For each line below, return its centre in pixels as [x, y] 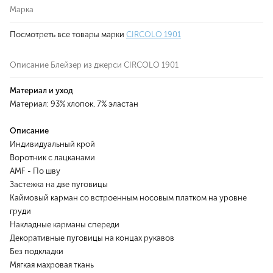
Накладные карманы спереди [65, 225]
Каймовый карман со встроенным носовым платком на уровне [128, 198]
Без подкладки [37, 252]
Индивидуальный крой [52, 144]
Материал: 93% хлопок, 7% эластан [74, 104]
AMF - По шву [35, 171]
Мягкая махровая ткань [52, 265]
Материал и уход [41, 91]
